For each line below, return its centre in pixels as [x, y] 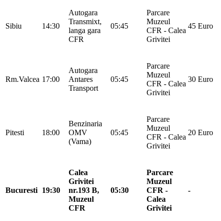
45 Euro [201, 26]
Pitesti [15, 132]
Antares [81, 79]
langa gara [85, 30]
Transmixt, [85, 21]
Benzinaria [85, 123]
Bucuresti [21, 190]
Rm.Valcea [22, 79]
